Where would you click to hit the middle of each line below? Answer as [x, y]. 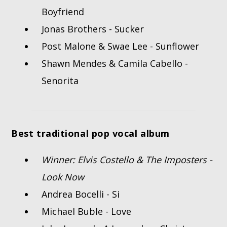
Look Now [63, 177]
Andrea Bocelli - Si [81, 194]
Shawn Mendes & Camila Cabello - [115, 64]
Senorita [60, 81]
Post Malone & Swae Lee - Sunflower [121, 46]
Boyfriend [63, 12]
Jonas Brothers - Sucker [93, 29]
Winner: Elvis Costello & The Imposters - [127, 160]
